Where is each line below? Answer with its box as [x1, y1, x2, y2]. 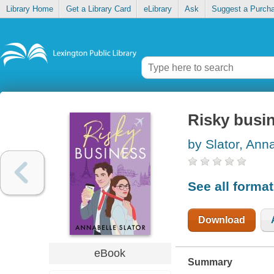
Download [198, 214, 245, 225]
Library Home [6, 4, 53, 14]
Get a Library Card [65, 4, 131, 14]
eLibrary [143, 4, 172, 14]
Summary [187, 256, 232, 267]
